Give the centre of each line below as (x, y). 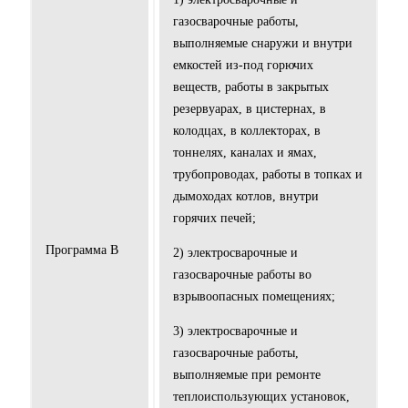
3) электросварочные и (235, 331)
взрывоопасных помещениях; (254, 297)
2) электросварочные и (235, 253)
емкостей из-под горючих (243, 66)
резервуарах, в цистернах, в (250, 109)
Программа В (82, 250)
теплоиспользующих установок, (261, 397)
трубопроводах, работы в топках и (268, 175)
